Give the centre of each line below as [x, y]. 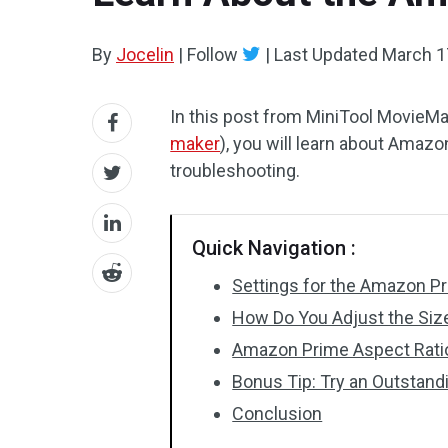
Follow [212, 54]
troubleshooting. [235, 170]
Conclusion [277, 413]
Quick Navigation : [274, 248]
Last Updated [326, 54]
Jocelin [145, 54]
